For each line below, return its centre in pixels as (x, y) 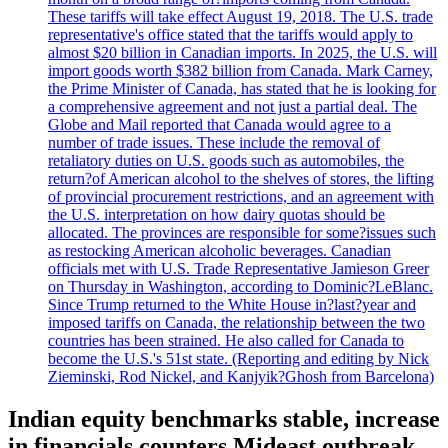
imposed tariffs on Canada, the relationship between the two (236, 322)
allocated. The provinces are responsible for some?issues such (242, 232)
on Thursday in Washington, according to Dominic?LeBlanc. (240, 286)
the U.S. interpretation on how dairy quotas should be (216, 214)
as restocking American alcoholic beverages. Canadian (219, 250)
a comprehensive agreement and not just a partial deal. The (232, 106)
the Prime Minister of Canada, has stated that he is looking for (242, 88)
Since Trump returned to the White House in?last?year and (232, 304)
